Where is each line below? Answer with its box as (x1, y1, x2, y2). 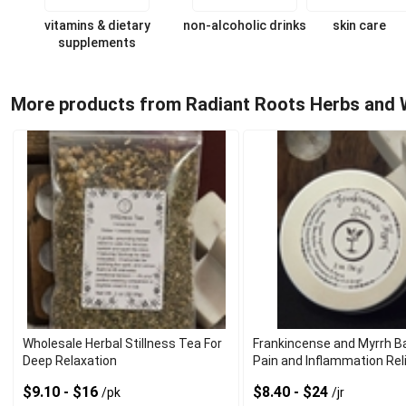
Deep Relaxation (23, 353, 117, 369)
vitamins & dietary (43, 18, 150, 34)
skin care (332, 18, 386, 34)
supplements (58, 35, 136, 51)
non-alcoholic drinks (183, 18, 306, 34)
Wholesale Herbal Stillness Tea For (23, 336, 222, 352)
